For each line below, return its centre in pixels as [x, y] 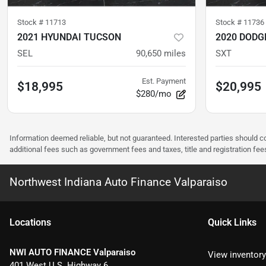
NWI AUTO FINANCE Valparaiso [72, 252]
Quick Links [232, 222]
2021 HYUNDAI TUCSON [69, 37]
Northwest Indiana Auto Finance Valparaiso [118, 182]
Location [28, 222]
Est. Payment [164, 81]
